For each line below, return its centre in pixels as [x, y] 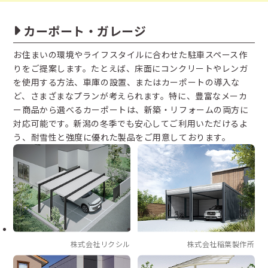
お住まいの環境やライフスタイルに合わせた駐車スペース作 [130, 55]
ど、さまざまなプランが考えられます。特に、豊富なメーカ [130, 96]
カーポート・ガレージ [85, 31]
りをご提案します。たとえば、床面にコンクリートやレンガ [131, 68]
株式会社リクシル [100, 244]
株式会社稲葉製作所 [221, 244]
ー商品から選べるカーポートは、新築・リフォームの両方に [131, 110]
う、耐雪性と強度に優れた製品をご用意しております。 [122, 137]
